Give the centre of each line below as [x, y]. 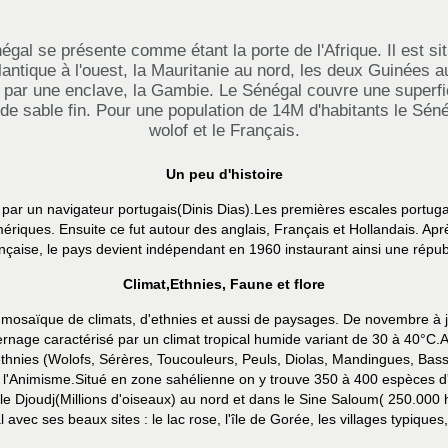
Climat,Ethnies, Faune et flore [224, 284]
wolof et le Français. [224, 130]
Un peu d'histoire [224, 174]
